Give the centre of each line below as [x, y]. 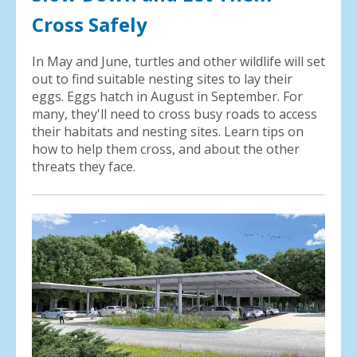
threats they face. [84, 167]
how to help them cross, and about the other [166, 149]
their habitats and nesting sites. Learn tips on [168, 132]
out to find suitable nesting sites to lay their [162, 79]
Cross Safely [90, 25]
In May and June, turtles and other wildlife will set [178, 62]
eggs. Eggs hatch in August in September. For [167, 97]
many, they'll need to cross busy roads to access [175, 114]
